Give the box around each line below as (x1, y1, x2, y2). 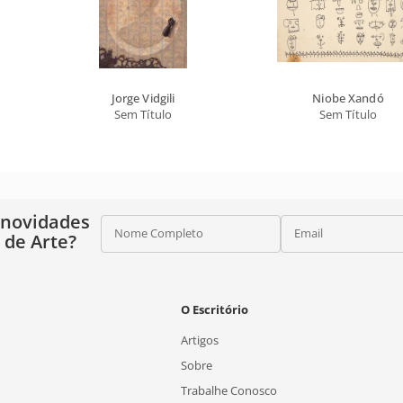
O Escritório (181, 300, 249, 318)
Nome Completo (113, 224, 203, 241)
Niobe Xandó (312, 89, 384, 106)
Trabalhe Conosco (181, 381, 278, 399)
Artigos (181, 331, 219, 348)
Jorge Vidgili (111, 89, 175, 106)
